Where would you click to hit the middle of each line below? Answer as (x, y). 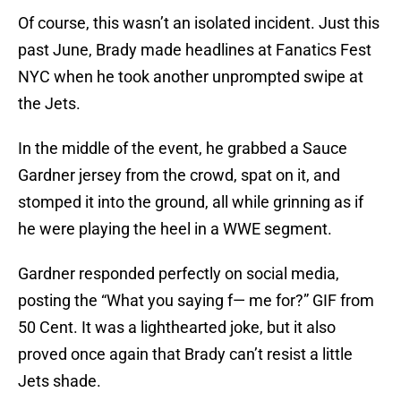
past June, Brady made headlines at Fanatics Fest (195, 50)
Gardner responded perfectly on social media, (179, 274)
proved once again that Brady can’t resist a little (185, 354)
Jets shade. (60, 381)
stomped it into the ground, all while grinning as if (191, 202)
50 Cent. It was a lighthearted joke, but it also (177, 328)
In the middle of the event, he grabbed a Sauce (183, 149)
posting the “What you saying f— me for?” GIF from (196, 301)
